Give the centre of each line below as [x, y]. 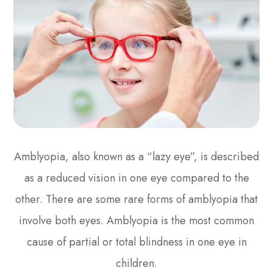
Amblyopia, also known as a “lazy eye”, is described [136, 156]
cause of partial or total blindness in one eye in [136, 242]
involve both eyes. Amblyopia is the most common [136, 220]
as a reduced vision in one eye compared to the [136, 178]
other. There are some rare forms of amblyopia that [136, 199]
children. [136, 263]
